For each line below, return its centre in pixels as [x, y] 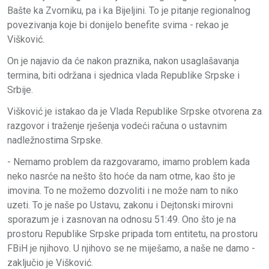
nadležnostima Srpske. [55, 140]
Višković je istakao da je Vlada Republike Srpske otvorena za [134, 111]
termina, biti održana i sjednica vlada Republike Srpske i [123, 75]
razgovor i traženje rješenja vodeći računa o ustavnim [117, 125]
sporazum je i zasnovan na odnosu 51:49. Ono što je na [122, 219]
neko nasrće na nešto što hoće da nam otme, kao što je [121, 176]
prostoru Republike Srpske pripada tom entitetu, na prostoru [132, 234]
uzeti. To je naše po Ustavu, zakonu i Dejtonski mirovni [120, 205]
